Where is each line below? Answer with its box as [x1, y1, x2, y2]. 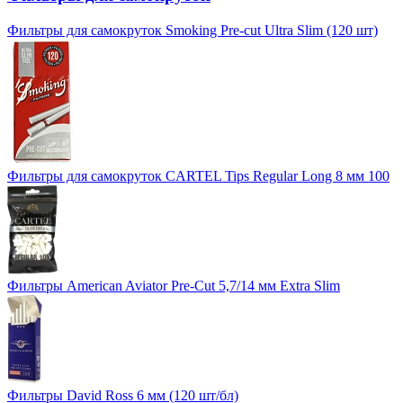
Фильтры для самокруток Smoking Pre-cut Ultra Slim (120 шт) [7, 22, 378, 38]
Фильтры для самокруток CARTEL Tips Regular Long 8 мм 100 [7, 167, 390, 184]
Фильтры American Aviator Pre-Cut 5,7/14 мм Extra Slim [7, 277, 340, 293]
